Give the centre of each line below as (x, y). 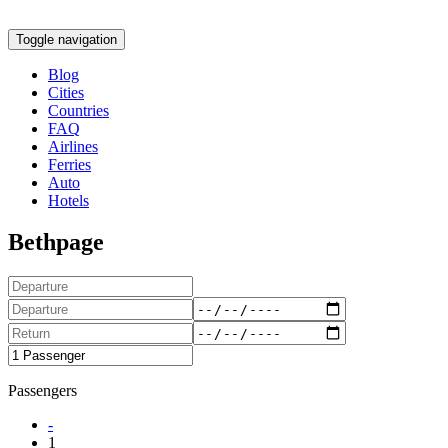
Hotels (68, 200)
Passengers (42, 391)
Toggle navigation (66, 39)
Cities (66, 92)
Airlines (73, 146)
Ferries (69, 164)
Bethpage (56, 242)
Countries (78, 110)
